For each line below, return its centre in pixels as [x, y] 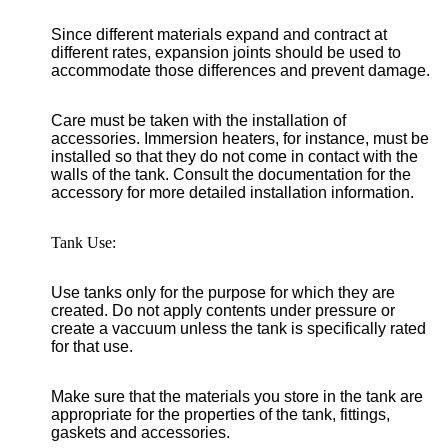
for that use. [92, 346]
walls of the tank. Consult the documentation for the [231, 174]
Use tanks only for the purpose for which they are [223, 292]
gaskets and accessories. [140, 432]
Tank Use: [83, 242]
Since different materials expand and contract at [219, 34]
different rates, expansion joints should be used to [226, 52]
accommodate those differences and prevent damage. [240, 70]
